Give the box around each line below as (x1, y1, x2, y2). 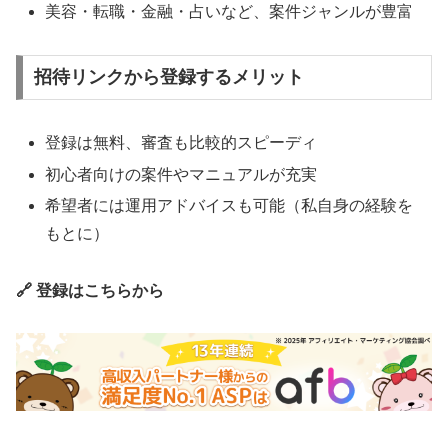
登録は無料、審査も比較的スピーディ (45, 134, 318, 152)
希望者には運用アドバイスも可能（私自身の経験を (45, 196, 414, 214)
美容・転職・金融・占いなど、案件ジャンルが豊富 (45, 2, 414, 20)
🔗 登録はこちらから (16, 281, 164, 299)
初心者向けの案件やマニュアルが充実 (45, 165, 318, 183)
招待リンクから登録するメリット (33, 67, 304, 88)
